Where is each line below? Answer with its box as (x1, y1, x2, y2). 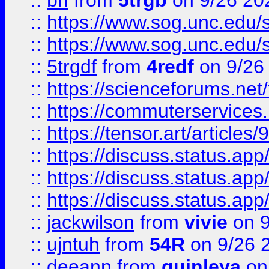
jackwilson (47, 211, 134, 233)
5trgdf (47, 56, 97, 77)
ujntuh (47, 234, 100, 255)
